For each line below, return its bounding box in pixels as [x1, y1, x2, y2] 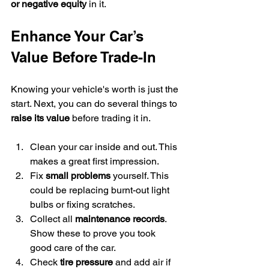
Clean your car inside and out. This [30, 141, 180, 153]
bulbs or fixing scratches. [30, 199, 135, 211]
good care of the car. [30, 242, 116, 254]
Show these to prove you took [30, 228, 158, 240]
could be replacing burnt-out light [30, 184, 172, 196]
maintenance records [75, 213, 165, 225]
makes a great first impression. [30, 156, 159, 168]
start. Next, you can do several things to [11, 98, 180, 110]
